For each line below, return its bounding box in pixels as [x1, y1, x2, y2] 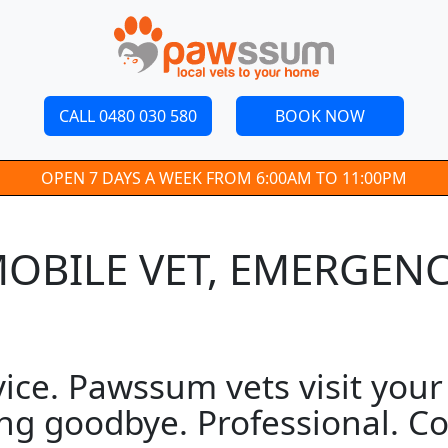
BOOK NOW [275, 105, 365, 127]
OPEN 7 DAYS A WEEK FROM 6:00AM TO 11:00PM [41, 167, 407, 189]
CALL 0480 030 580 [59, 105, 197, 127]
